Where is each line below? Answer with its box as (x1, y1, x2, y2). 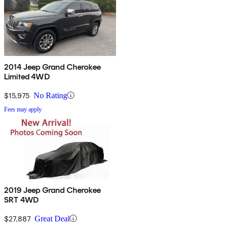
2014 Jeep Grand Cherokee (4, 62, 101, 72)
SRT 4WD (4, 194, 39, 205)
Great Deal (35, 214, 70, 223)
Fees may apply (4, 105, 42, 113)
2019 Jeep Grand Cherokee (4, 185, 101, 195)
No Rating (34, 91, 67, 100)
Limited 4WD (4, 71, 50, 81)
